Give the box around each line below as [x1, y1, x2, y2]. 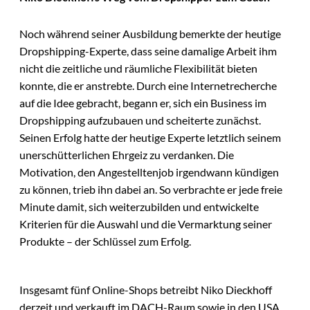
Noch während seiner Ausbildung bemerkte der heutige [19, 27, 281, 41]
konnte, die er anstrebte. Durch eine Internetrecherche [19, 79, 277, 93]
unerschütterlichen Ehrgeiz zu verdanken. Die [19, 148, 234, 162]
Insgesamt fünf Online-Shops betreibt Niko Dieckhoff [19, 283, 272, 297]
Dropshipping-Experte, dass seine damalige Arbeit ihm [19, 44, 277, 58]
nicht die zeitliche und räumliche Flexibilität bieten [19, 62, 257, 75]
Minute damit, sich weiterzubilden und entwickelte [19, 200, 259, 214]
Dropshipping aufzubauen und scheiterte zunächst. [19, 113, 261, 127]
